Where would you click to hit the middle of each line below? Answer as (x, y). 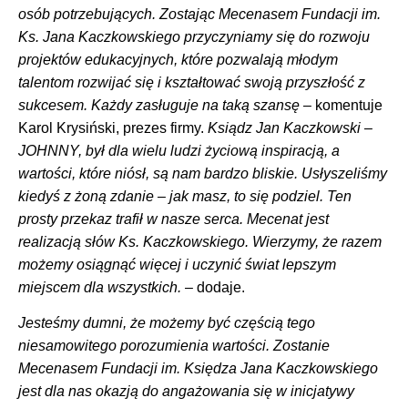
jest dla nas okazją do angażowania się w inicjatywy (186, 392)
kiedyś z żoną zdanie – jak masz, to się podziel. (171, 196)
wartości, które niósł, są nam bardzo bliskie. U (165, 173)
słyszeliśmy (350, 173)
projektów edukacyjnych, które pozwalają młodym (178, 59)
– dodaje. (213, 287)
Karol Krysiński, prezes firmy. (113, 127)
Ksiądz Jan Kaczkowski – (290, 127)
